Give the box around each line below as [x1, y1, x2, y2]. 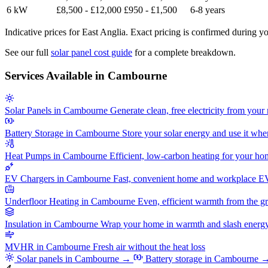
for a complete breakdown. [132, 47, 236, 57]
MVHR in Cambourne [5, 242, 90, 252]
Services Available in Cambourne [5, 69, 167, 82]
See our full [5, 47, 51, 57]
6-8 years [190, 4, 225, 15]
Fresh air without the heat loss [93, 242, 205, 252]
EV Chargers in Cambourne [5, 173, 111, 184]
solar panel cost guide [51, 47, 132, 57]
